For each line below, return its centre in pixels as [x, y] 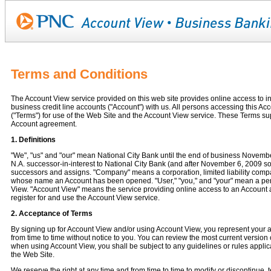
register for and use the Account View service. [85, 198]
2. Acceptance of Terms [52, 214]
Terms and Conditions [79, 74]
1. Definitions [33, 140]
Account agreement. [44, 124]
